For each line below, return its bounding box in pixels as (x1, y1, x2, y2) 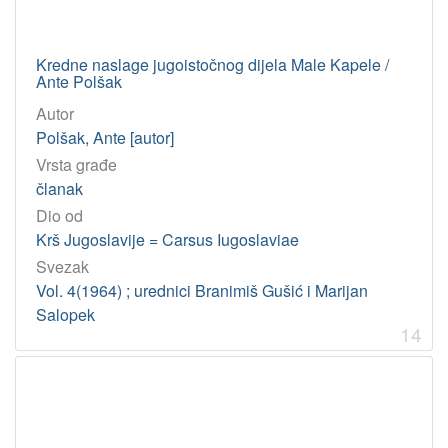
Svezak (36, 255, 89, 279)
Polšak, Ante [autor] (36, 125, 174, 149)
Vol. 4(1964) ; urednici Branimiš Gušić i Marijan (36, 279, 368, 303)
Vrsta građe (36, 152, 117, 176)
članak (36, 176, 83, 200)
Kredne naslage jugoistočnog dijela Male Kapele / (36, 52, 389, 76)
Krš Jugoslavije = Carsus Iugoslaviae (36, 227, 299, 251)
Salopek (36, 303, 95, 327)
